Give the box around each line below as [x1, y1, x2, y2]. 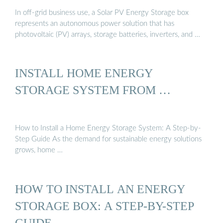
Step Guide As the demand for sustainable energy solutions [15, 135, 202, 143]
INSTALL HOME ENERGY [15, 66, 153, 80]
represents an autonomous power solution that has [15, 19, 174, 27]
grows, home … [15, 146, 63, 154]
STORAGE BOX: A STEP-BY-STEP [15, 199, 194, 213]
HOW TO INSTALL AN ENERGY [15, 182, 185, 196]
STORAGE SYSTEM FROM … [15, 83, 171, 97]
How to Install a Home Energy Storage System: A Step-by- [15, 124, 201, 132]
